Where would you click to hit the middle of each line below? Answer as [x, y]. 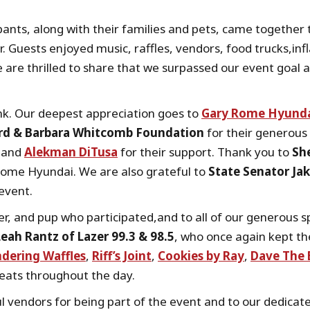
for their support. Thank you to [205, 152]
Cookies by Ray [201, 256]
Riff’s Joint [122, 256]
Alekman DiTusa [71, 152]
